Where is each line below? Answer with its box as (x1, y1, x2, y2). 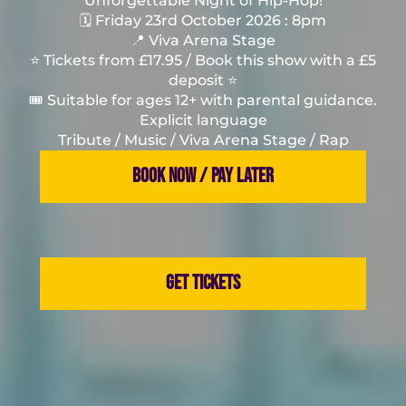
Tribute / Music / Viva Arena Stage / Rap (57, 130, 349, 149)
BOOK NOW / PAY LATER (132, 163, 274, 188)
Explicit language (139, 111, 267, 129)
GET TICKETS (166, 270, 240, 295)
